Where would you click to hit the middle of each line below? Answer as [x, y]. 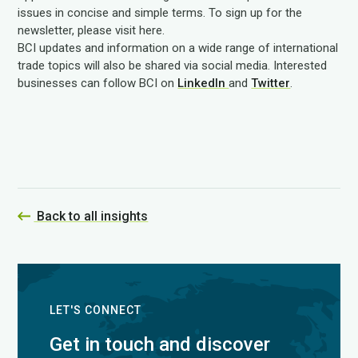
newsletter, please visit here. [91, 30]
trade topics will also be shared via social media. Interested [173, 66]
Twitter [271, 83]
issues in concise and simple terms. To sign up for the [160, 13]
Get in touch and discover [160, 345]
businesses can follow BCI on [98, 83]
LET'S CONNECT [96, 310]
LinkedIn [203, 83]
